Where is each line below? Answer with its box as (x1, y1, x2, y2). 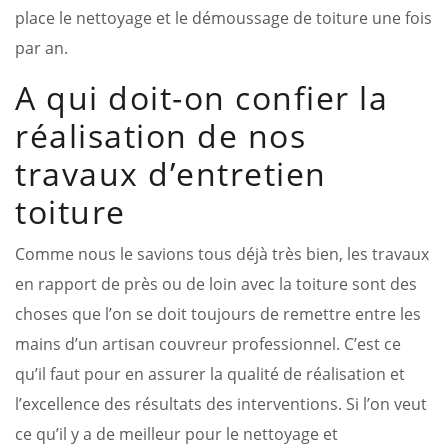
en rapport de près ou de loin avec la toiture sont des (15, 272, 417, 295)
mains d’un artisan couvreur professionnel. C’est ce (15, 332, 401, 355)
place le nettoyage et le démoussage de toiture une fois (15, 6, 432, 29)
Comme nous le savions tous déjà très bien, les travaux (15, 242, 429, 265)
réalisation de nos (15, 113, 306, 157)
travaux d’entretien (15, 151, 327, 195)
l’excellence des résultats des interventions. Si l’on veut (15, 392, 427, 415)
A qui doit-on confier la (15, 75, 388, 119)
